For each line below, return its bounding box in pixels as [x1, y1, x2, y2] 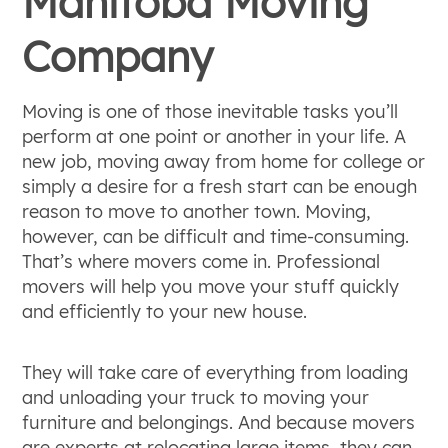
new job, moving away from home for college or [22, 150, 426, 173]
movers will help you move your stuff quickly [22, 275, 400, 298]
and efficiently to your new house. [22, 300, 308, 323]
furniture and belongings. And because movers [22, 411, 416, 434]
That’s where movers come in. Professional [22, 250, 381, 273]
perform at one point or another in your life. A [22, 125, 407, 148]
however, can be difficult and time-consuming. [22, 225, 410, 248]
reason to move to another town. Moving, [22, 200, 372, 223]
